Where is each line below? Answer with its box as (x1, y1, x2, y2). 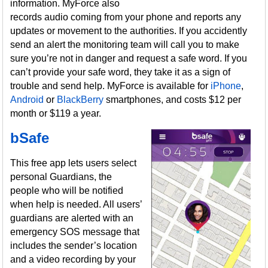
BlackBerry (57, 95, 104, 105)
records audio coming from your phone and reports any (10, 12, 242, 22)
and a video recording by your (10, 254, 136, 264)
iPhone (211, 81, 242, 91)
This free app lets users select (10, 158, 137, 168)
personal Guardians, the (10, 172, 112, 182)
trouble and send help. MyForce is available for (10, 81, 211, 91)
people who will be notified (10, 185, 124, 196)
